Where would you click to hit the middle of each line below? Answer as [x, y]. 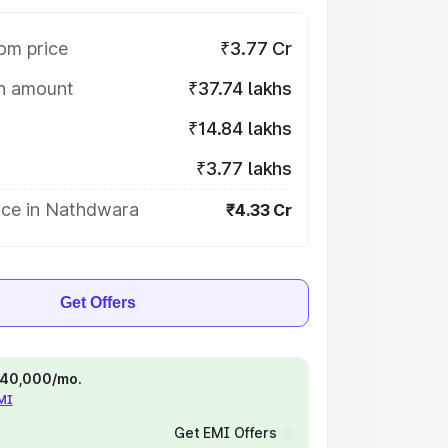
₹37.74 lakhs [240, 88]
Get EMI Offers [225, 432]
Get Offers [98, 302]
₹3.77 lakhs [243, 168]
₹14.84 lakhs [240, 128]
